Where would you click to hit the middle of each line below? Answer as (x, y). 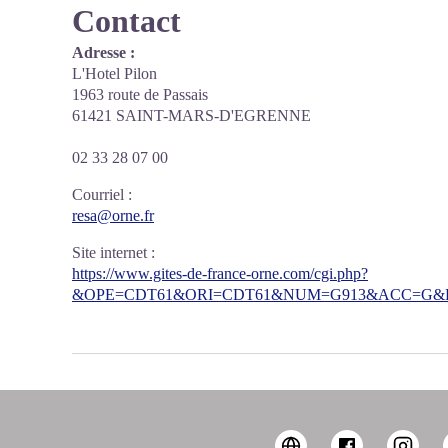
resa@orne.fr (113, 215)
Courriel (98, 194)
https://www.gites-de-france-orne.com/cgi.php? (220, 273)
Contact (126, 21)
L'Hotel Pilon (114, 73)
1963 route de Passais (140, 94)
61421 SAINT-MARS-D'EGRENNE (191, 115)
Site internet (109, 252)
